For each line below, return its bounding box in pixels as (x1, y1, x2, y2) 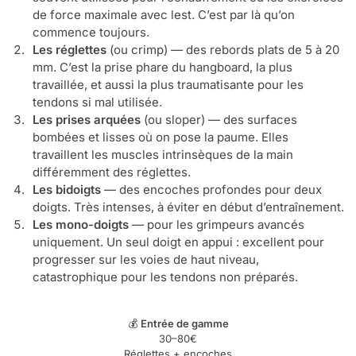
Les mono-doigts (33, 217, 129, 233)
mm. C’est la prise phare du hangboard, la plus (33, 60, 292, 75)
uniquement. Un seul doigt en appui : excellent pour (33, 234, 324, 250)
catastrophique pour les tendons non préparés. (33, 269, 298, 285)
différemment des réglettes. (33, 164, 191, 180)
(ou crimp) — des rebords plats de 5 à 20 (106, 42, 339, 58)
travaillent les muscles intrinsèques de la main (33, 147, 293, 163)
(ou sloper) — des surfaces (141, 112, 297, 128)
